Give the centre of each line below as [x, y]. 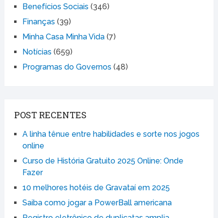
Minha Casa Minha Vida [63, 36]
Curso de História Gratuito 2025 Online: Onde [103, 161]
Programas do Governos [67, 67]
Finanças [38, 21]
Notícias [37, 52]
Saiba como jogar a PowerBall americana [97, 202]
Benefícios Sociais [55, 6]
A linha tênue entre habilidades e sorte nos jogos [111, 134]
